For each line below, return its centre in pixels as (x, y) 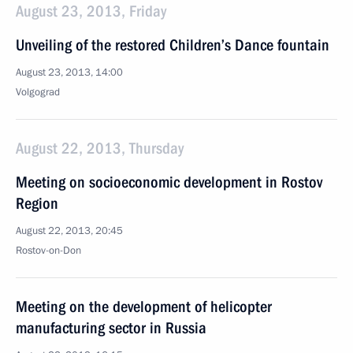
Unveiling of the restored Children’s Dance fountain (173, 45)
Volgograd (38, 92)
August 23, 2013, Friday (91, 11)
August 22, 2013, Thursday (100, 148)
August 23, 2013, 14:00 (69, 72)
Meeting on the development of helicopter (144, 307)
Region (37, 203)
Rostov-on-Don (48, 251)
